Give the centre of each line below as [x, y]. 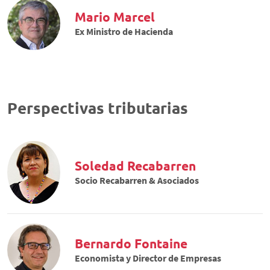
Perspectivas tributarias [98, 108]
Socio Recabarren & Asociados [137, 180]
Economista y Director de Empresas [148, 258]
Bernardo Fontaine [131, 243]
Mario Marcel [115, 16]
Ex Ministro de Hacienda [124, 31]
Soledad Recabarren [135, 165]
